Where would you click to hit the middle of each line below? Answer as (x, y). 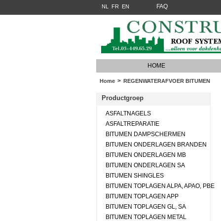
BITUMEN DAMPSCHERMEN (145, 134)
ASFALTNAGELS (128, 113)
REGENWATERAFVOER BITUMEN (166, 81)
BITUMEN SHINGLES (134, 176)
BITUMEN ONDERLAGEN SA (145, 165)
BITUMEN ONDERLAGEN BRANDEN (156, 145)
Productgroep (122, 98)
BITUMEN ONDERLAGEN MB (146, 155)
